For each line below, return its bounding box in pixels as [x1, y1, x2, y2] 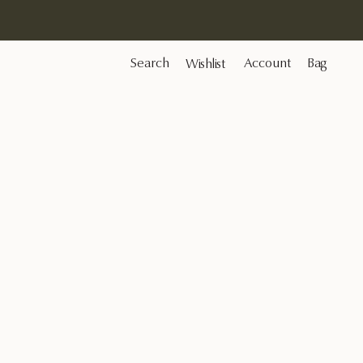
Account [244, 58, 292, 71]
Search [130, 58, 170, 71]
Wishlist [186, 58, 225, 72]
